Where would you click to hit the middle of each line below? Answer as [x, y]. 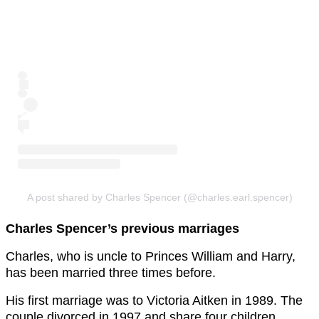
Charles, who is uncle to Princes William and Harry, [151, 257]
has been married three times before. [111, 273]
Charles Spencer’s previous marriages [122, 229]
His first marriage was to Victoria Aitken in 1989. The [154, 301]
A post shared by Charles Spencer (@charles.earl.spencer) [159, 198]
